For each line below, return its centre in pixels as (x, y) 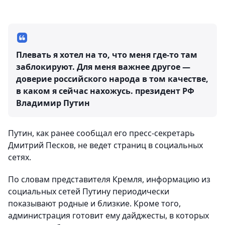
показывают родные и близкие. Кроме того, (94, 204)
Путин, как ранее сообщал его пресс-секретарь (101, 133)
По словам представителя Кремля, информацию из (109, 180)
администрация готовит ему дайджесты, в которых (108, 216)
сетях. (20, 157)
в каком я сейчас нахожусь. (76, 91)
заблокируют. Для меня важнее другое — (103, 67)
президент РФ (165, 91)
